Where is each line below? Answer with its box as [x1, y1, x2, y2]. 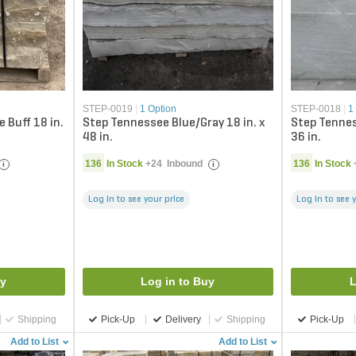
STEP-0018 [291, 103, 342, 114]
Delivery [165, 313, 202, 325]
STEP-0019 [82, 103, 133, 114]
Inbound [161, 157, 203, 169]
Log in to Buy [141, 274, 215, 288]
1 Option [139, 103, 176, 114]
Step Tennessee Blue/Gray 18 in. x [82, 116, 265, 130]
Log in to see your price [87, 195, 184, 205]
